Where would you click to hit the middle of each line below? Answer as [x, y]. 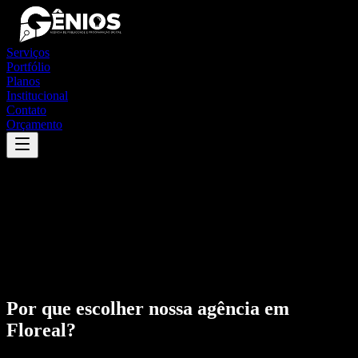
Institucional [37, 95]
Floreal [36, 330]
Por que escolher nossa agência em [148, 308]
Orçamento [34, 124]
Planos [23, 81]
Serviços [28, 52]
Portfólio [28, 67]
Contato [26, 110]
